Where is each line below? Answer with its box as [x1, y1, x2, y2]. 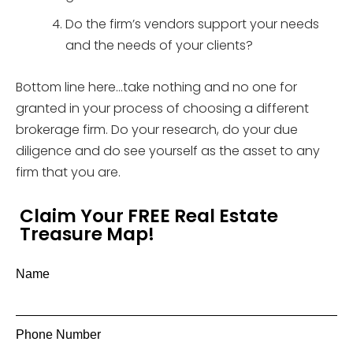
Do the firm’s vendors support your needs [65, 15, 319, 33]
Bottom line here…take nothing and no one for [16, 78, 297, 96]
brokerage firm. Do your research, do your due [16, 121, 298, 139]
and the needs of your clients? [65, 36, 253, 54]
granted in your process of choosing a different [16, 99, 309, 117]
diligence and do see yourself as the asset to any [16, 142, 320, 160]
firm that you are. [16, 163, 121, 181]
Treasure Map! [20, 221, 154, 247]
